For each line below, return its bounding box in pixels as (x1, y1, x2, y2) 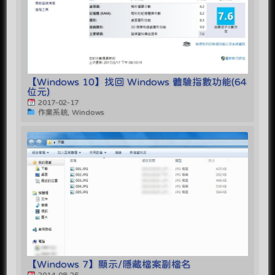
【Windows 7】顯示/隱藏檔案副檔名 (27, 259, 192, 269)
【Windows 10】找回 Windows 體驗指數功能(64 (27, 76, 247, 87)
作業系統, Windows (35, 108, 104, 115)
